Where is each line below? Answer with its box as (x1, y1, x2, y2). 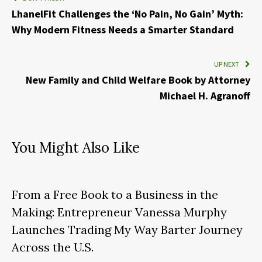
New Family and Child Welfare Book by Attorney (26, 73, 250, 87)
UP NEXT (214, 59, 239, 68)
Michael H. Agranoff (160, 88, 250, 102)
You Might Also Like (12, 138, 140, 157)
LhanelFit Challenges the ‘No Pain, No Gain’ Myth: (12, 6, 243, 20)
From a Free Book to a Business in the (12, 187, 218, 202)
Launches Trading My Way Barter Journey (12, 222, 243, 237)
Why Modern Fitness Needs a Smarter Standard (12, 22, 234, 36)
